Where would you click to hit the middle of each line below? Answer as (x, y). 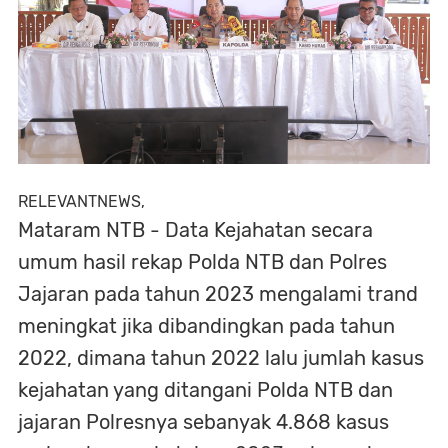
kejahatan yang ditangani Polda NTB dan (205, 389)
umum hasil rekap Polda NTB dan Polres (202, 261)
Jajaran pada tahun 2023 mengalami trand (218, 293)
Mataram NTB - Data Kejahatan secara (195, 229)
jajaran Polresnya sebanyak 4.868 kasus (203, 421)
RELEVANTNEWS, (83, 201)
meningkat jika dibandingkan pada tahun (206, 325)
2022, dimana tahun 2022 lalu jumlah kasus (221, 357)
